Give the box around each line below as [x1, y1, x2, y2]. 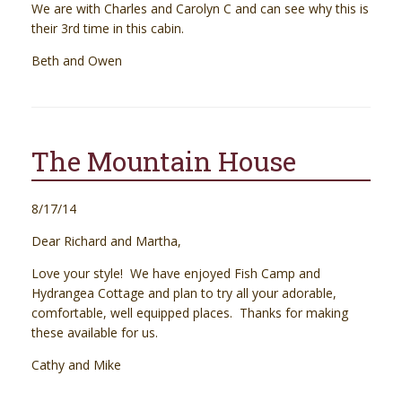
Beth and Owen [31, 52, 122, 70]
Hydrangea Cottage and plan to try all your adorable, [31, 284, 336, 302]
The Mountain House [31, 144, 296, 179]
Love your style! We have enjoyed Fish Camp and [31, 265, 320, 283]
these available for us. [31, 324, 158, 342]
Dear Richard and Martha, [31, 232, 181, 250]
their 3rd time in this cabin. [31, 20, 184, 38]
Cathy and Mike [31, 356, 121, 374]
